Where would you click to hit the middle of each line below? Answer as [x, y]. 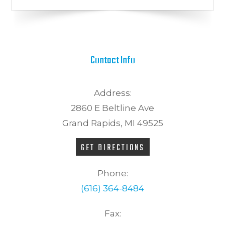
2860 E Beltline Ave [113, 108]
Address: [113, 93]
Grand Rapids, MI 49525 [113, 123]
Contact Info [113, 60]
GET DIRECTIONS [113, 148]
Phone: [113, 173]
